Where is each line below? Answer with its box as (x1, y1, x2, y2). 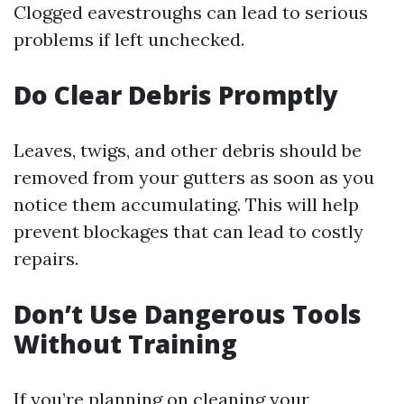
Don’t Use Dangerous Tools (14, 297, 362, 331)
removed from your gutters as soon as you (14, 166, 374, 188)
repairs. (14, 247, 78, 270)
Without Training (14, 326, 237, 361)
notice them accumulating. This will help (14, 193, 359, 216)
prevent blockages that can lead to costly (14, 220, 363, 243)
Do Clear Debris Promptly (14, 78, 338, 112)
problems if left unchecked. (14, 28, 244, 50)
